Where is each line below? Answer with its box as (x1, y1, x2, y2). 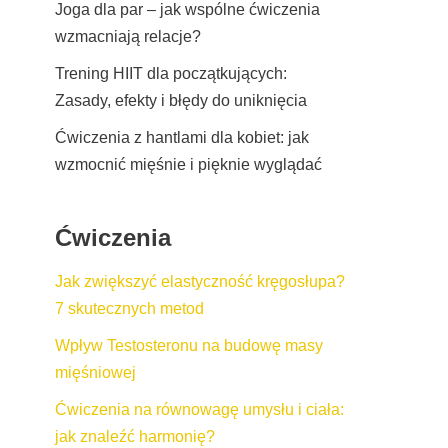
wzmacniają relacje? (55, 27, 201, 45)
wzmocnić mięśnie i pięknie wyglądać (55, 155, 322, 173)
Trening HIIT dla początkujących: (55, 64, 287, 82)
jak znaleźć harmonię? (55, 427, 215, 445)
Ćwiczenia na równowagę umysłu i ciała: (55, 400, 344, 418)
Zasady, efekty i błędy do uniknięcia (55, 91, 307, 109)
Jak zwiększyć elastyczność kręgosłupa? (55, 272, 345, 290)
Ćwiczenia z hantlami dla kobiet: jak (55, 128, 309, 146)
